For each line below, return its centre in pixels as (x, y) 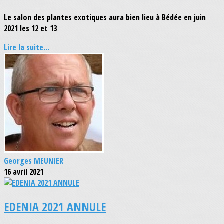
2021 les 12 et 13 (30, 28)
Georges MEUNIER (34, 161)
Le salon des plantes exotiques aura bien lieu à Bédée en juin (105, 17)
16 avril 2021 (24, 172)
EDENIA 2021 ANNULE (55, 206)
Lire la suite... (27, 47)
